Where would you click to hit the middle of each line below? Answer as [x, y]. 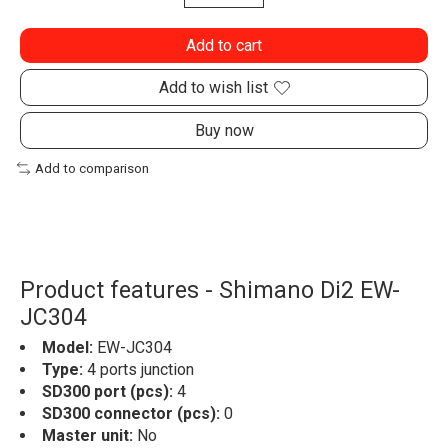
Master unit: [87, 435]
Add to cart [224, 46]
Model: [67, 347]
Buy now [224, 131]
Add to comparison [91, 169]
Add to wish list [213, 88]
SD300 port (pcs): [109, 391]
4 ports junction [140, 369]
